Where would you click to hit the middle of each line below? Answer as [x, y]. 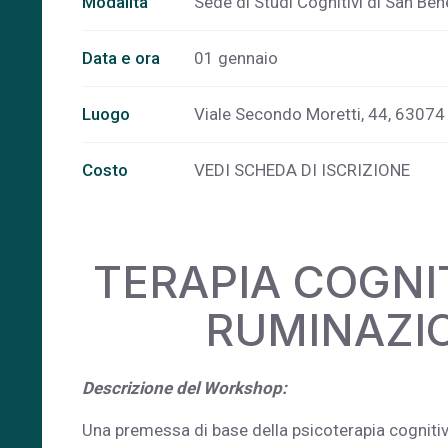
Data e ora [121, 58]
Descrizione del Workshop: [186, 388]
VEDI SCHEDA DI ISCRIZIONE [302, 170]
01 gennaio [236, 58]
